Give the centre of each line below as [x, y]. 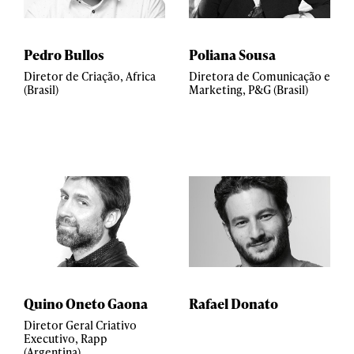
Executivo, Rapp [66, 339]
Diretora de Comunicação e [260, 76]
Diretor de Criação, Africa [90, 76]
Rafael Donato [233, 303]
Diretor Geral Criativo [80, 325]
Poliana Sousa [232, 55]
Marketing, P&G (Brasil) [249, 90]
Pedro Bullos [64, 55]
